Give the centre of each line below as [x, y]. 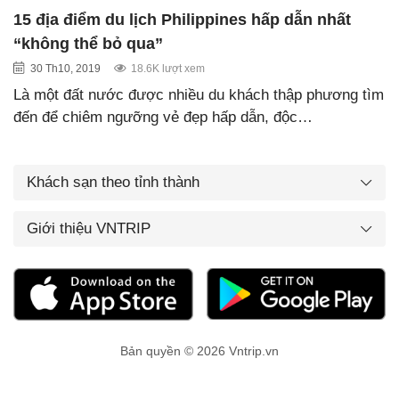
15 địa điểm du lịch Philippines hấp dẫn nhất [182, 19]
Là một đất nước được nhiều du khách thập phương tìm [199, 94]
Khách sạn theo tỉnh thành [113, 182]
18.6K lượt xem [168, 68]
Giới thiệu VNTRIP [89, 228]
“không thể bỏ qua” [88, 43]
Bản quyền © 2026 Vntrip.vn [199, 351]
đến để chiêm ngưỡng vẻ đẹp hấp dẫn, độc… [163, 117]
